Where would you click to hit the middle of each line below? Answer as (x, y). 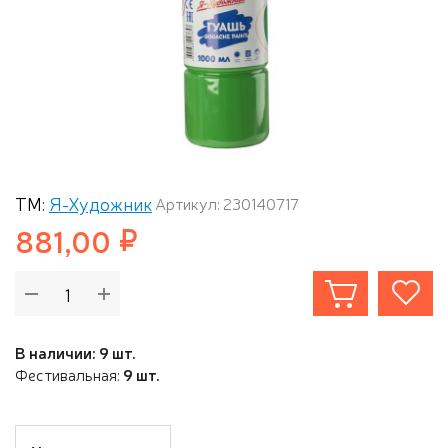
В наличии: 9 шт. (75, 352)
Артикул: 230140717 (227, 203)
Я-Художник (100, 203)
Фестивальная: (69, 374)
